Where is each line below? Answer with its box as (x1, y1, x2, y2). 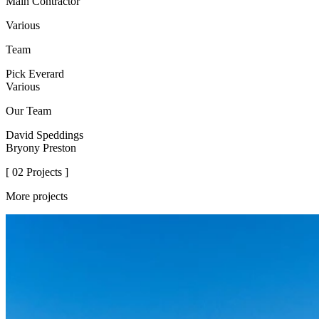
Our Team (6, 105, 51, 117)
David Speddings (6, 129, 83, 142)
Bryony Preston (6, 142, 76, 155)
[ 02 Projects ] (6, 166, 68, 179)
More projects (6, 190, 68, 203)
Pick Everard (6, 68, 64, 80)
